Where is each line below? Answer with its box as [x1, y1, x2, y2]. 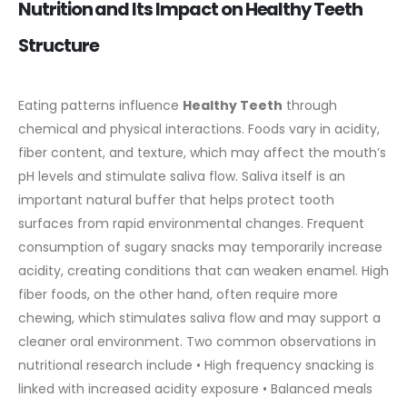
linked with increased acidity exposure [18, 380, 259, 399]
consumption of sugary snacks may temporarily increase [18, 238, 382, 257]
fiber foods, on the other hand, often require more [18, 285, 338, 304]
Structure [18, 34, 99, 59]
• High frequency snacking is [196, 356, 374, 375]
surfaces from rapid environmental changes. [18, 214, 303, 233]
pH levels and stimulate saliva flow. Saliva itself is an [18, 167, 345, 186]
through [283, 96, 337, 115]
